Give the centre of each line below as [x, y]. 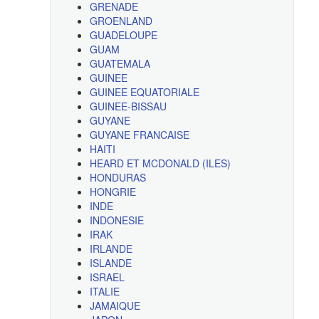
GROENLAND [121, 21]
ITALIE [104, 292]
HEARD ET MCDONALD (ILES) [160, 163]
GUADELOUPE [123, 35]
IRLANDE [111, 249]
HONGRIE [113, 192]
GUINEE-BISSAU [128, 106]
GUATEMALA [120, 64]
